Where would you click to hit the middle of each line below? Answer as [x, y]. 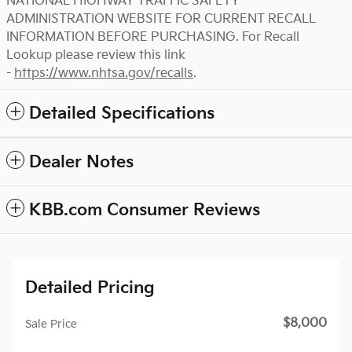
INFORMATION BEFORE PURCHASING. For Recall [153, 37]
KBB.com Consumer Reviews [145, 210]
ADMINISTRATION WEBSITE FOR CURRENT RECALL [161, 19]
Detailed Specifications [122, 113]
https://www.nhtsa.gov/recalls [104, 73]
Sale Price [51, 324]
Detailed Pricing [90, 288]
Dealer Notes [81, 162]
